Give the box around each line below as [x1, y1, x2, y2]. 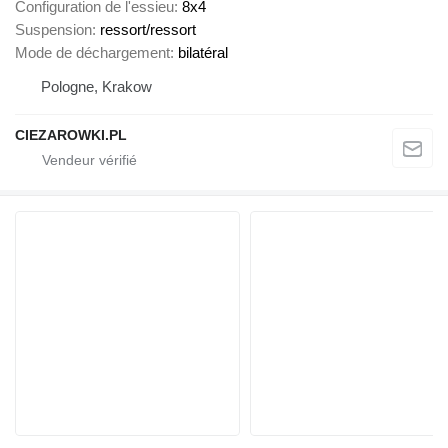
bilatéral [178, 43, 228, 61]
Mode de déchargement [15, 43, 170, 61]
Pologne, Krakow [41, 77, 152, 95]
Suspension [15, 20, 92, 38]
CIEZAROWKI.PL [15, 126, 127, 143]
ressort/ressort [100, 20, 196, 38]
